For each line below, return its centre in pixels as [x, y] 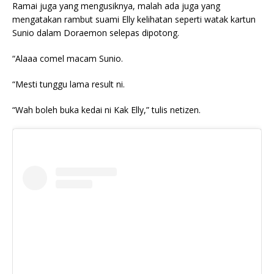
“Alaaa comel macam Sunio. [68, 59]
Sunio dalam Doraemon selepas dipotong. [96, 33]
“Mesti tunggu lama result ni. [68, 84]
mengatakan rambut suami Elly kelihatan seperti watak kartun [134, 20]
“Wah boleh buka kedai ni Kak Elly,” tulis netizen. [106, 110]
